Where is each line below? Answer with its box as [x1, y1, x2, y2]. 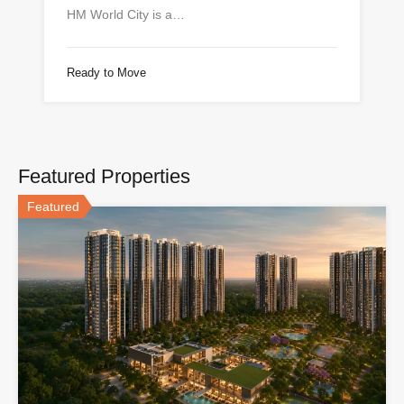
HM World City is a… [67, 7, 185, 23]
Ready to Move [67, 66, 146, 80]
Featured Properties [18, 165, 190, 188]
